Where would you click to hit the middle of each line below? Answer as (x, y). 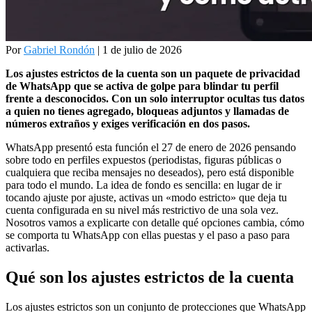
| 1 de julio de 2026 (138, 50)
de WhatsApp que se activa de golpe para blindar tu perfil (142, 86)
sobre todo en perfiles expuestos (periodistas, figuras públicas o (143, 160)
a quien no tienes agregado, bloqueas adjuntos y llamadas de (147, 111)
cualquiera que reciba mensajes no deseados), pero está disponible (150, 173)
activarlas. (28, 248)
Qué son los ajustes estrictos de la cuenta (150, 277)
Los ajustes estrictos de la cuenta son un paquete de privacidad (153, 74)
